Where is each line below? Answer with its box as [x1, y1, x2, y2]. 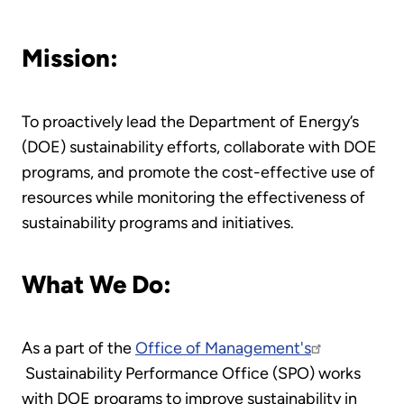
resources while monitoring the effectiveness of [22, 187, 365, 207]
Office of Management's [135, 337, 311, 358]
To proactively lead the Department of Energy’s [22, 111, 359, 132]
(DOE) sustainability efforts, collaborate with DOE [22, 136, 377, 157]
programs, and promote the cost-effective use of [22, 161, 375, 182]
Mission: [22, 42, 118, 73]
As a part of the [22, 337, 135, 358]
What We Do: [22, 270, 171, 300]
